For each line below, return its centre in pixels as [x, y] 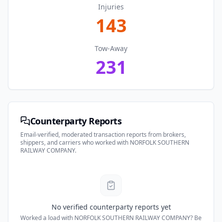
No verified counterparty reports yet [111, 207]
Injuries [111, 7]
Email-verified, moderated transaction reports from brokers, [103, 135]
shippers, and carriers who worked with [75, 142]
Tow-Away [111, 48]
